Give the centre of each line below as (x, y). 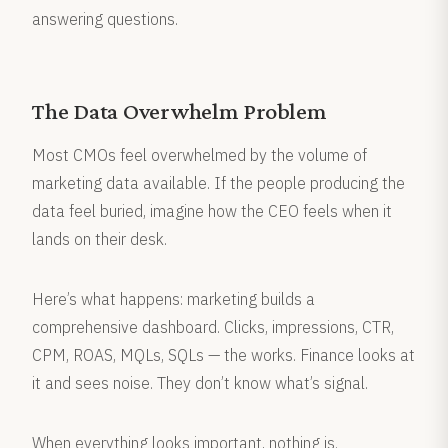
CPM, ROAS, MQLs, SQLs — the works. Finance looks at (223, 355)
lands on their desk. (99, 239)
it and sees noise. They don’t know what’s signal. (200, 383)
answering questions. (105, 19)
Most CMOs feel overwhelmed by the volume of (199, 155)
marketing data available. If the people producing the (218, 183)
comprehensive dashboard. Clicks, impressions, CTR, (213, 327)
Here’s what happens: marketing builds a (173, 299)
